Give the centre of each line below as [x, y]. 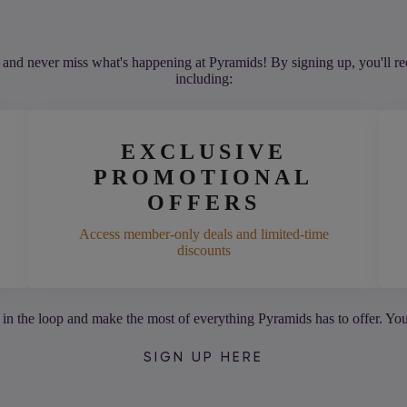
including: [203, 79]
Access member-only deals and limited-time [203, 234]
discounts [203, 251]
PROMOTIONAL [203, 178]
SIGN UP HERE [203, 357]
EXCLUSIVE [203, 152]
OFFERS [203, 203]
